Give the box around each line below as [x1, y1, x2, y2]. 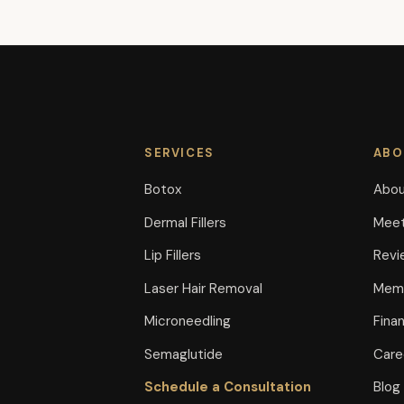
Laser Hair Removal [144, 279, 262, 298]
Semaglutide [144, 344, 223, 363]
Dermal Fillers [144, 213, 226, 232]
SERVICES [144, 145, 215, 161]
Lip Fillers [144, 246, 201, 264]
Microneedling [144, 312, 231, 330]
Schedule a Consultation [144, 378, 311, 396]
